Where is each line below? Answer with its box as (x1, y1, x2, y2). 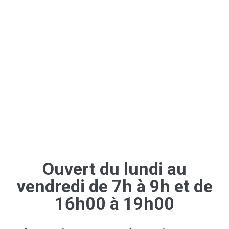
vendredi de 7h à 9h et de (16, 175, 213, 196)
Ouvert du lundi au (42, 158, 187, 179)
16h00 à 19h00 (55, 193, 174, 214)
